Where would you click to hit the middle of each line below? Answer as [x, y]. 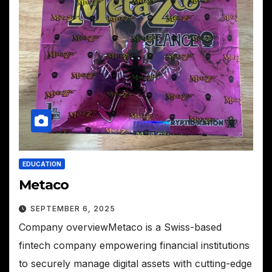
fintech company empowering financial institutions [134, 245]
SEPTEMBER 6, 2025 [73, 208]
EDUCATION [42, 164]
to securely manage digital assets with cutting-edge [135, 263]
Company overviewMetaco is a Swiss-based [120, 227]
